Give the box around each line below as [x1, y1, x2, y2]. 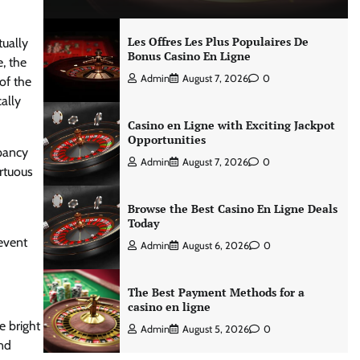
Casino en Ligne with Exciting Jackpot [127, 117, 335, 133]
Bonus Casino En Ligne [127, 48, 251, 63]
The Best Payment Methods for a [127, 284, 305, 300]
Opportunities [127, 132, 206, 147]
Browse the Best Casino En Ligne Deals [127, 201, 337, 216]
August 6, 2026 [182, 239, 249, 252]
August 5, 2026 [182, 323, 249, 335]
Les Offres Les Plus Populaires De [127, 34, 309, 49]
